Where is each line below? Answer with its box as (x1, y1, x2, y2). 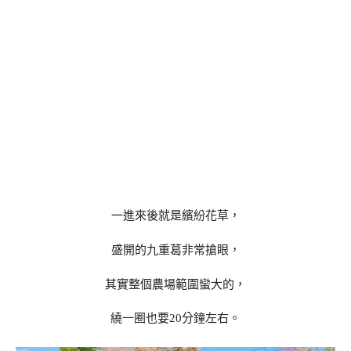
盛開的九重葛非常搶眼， (110, 243, 241, 256)
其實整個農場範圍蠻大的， (105, 277, 246, 291)
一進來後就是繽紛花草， (110, 209, 241, 223)
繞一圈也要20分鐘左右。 (110, 312, 241, 325)
